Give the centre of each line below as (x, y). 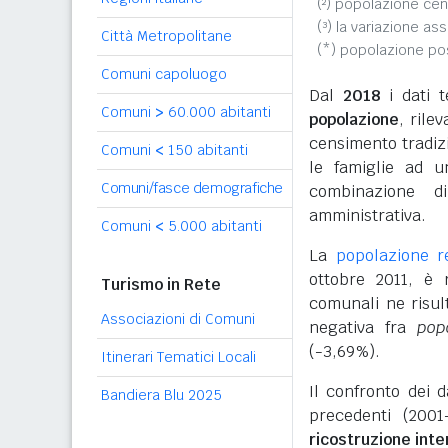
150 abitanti (206, 150)
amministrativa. (367, 215)
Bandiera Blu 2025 (161, 395)
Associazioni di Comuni (178, 319)
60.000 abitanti (217, 112)
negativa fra (363, 327)
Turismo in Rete (161, 284)
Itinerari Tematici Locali (178, 357)
